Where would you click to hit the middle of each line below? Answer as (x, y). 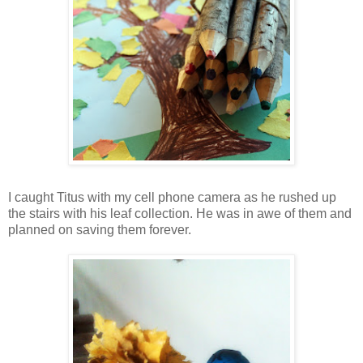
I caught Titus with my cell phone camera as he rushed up (172, 197)
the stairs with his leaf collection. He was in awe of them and (180, 213)
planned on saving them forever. (100, 229)
